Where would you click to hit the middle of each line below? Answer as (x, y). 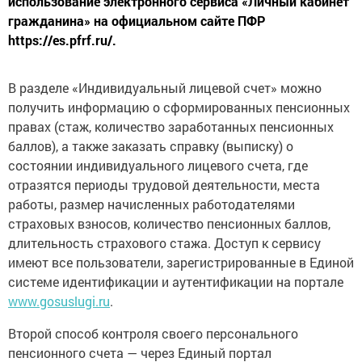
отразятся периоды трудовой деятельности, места (164, 185)
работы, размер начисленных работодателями (152, 204)
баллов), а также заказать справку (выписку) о (151, 146)
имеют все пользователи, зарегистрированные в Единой (181, 263)
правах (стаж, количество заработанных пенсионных (171, 127)
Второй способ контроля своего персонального (153, 334)
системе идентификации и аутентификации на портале (176, 282)
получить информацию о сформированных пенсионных (179, 107)
